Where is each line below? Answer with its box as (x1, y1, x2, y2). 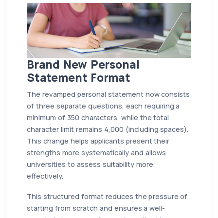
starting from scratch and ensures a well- (27, 203, 165, 213)
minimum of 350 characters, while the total (27, 112, 169, 122)
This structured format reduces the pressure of (27, 191, 188, 201)
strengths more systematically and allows (27, 147, 166, 157)
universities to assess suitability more (27, 159, 153, 169)
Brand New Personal (27, 56, 140, 72)
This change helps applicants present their (27, 136, 170, 145)
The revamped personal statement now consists (27, 89, 190, 99)
